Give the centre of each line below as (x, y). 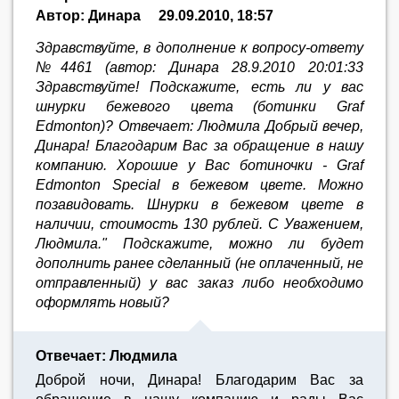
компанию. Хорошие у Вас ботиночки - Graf (199, 165)
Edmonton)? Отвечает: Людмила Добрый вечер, (199, 126)
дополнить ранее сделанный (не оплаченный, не (199, 263)
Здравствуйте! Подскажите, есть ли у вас (199, 87)
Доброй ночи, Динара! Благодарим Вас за (199, 380)
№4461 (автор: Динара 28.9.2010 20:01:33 (199, 67)
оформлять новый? (102, 302)
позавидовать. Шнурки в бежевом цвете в (199, 204)
